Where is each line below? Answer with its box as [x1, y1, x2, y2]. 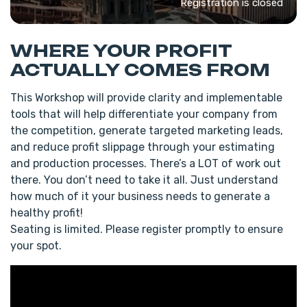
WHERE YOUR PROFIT [10, 40, 232, 61]
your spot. [10, 239, 62, 252]
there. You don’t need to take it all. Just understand [10, 173, 278, 186]
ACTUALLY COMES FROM [10, 60, 270, 80]
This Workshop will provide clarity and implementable [10, 91, 282, 104]
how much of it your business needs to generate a [10, 190, 270, 203]
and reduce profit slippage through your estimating [10, 140, 275, 153]
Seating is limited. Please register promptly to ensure [10, 223, 283, 236]
